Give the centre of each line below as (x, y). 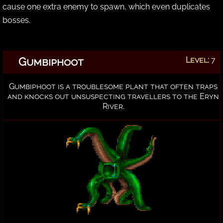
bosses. (16, 20)
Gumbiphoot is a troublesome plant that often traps (113, 86)
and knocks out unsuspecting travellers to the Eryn (113, 96)
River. (113, 106)
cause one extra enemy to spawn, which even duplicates (106, 6)
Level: (197, 60)
